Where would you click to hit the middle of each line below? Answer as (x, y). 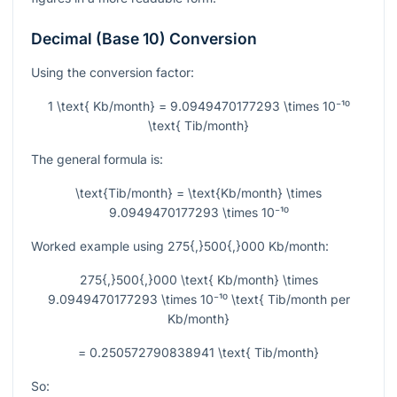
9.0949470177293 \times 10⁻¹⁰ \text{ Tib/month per (198, 300)
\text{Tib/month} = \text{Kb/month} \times (198, 193)
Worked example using (99, 246)
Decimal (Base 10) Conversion (144, 39)
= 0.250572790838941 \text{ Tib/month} (198, 353)
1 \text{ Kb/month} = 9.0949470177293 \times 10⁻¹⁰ (198, 106)
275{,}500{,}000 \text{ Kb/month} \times (198, 280)
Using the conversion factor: (113, 73)
